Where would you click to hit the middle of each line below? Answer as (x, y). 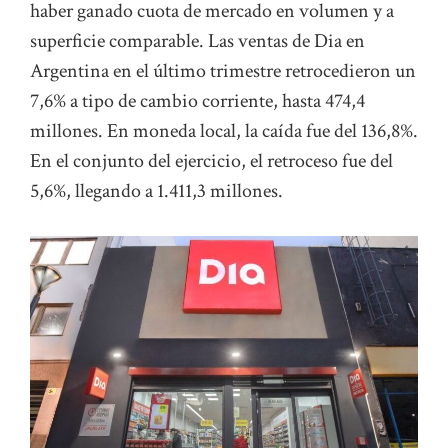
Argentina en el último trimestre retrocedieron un (223, 71)
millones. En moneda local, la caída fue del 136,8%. (224, 131)
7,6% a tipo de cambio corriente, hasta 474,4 (197, 101)
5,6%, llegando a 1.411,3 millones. (156, 191)
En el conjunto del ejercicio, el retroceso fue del (211, 161)
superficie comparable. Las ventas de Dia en (197, 41)
